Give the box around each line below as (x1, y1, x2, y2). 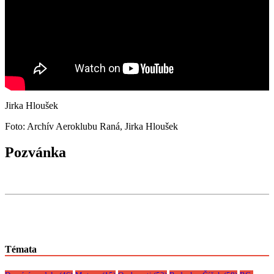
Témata (5, 243, 37, 254)
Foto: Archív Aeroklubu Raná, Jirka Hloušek (5, 120, 178, 131)
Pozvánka (5, 144, 66, 160)
